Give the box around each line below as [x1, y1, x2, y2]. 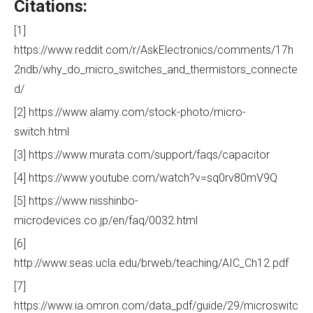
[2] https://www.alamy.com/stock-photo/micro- [14, 105, 246, 119]
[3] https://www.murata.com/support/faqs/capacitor [14, 147, 270, 161]
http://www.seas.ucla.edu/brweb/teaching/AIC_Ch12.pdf [14, 256, 289, 270]
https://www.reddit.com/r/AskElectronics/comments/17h [14, 43, 293, 57]
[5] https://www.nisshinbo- [14, 194, 138, 208]
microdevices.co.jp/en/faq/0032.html [14, 213, 198, 227]
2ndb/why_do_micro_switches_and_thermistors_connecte [14, 62, 298, 76]
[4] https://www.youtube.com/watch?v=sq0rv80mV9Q [14, 170, 277, 184]
